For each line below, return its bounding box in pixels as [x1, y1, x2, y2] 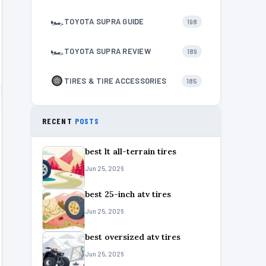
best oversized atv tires [85, 232, 180, 242]
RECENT [42, 116, 75, 126]
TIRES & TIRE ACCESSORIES [64, 76, 167, 85]
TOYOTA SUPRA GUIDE [64, 17, 144, 26]
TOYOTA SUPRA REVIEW [64, 46, 151, 56]
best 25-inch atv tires [85, 189, 171, 199]
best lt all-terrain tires [85, 146, 176, 157]
